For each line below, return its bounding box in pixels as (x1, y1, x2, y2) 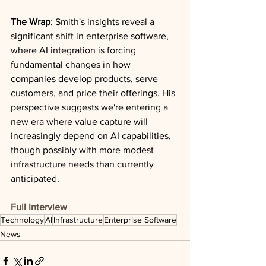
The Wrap (11, 17, 50, 27)
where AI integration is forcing (11, 45, 138, 55)
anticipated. (11, 173, 59, 183)
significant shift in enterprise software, (11, 31, 171, 41)
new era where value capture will (11, 116, 150, 126)
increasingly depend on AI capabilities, (11, 131, 173, 141)
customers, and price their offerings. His (11, 88, 178, 98)
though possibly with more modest (11, 145, 156, 155)
